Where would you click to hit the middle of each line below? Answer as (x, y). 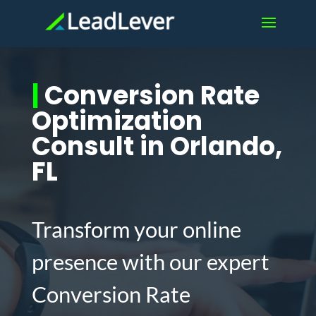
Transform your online (136, 229)
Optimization (117, 121)
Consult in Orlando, (157, 146)
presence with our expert (150, 262)
